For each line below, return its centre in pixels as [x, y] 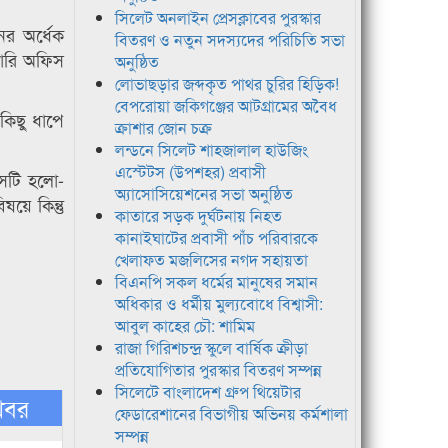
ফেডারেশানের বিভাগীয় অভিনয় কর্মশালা [231, 414]
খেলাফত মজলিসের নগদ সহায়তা [211, 260]
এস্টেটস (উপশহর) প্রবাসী [190, 172]
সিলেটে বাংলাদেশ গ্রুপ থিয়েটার [207, 392]
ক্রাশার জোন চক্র [163, 128]
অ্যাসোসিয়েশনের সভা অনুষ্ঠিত [203, 194]
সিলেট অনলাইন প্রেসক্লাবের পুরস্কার [217, 18]
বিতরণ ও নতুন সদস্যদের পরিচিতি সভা [229, 40]
